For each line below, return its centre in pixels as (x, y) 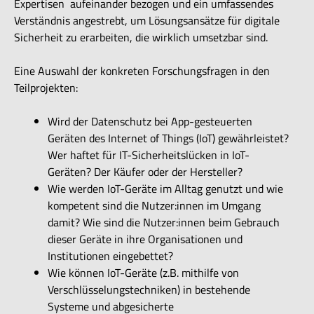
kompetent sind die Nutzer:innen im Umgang (154, 205)
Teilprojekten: (46, 87)
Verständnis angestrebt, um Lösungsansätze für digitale (147, 20)
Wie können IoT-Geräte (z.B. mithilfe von (143, 272)
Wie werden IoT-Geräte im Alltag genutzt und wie (165, 188)
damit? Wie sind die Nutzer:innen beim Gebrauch (164, 222)
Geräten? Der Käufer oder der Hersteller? (145, 171)
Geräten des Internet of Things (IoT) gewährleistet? (168, 138)
